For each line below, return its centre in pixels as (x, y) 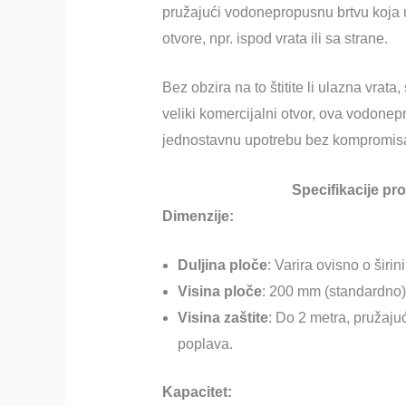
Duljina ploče (222, 266)
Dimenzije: (198, 216)
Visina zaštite (222, 318)
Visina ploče (219, 292)
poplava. (205, 344)
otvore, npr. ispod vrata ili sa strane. (275, 38)
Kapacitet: (197, 392)
